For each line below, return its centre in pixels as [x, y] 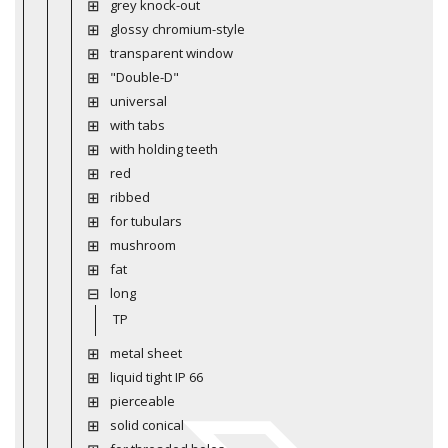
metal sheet [145, 352]
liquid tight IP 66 [156, 376]
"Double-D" [144, 76]
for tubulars [145, 220]
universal [138, 100]
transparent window [171, 52]
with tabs [137, 124]
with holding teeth [163, 148]
